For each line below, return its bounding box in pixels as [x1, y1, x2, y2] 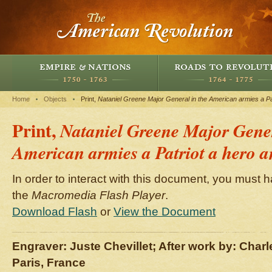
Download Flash [12, 205, 97, 218]
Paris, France [12, 256, 86, 269]
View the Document [114, 205, 216, 218]
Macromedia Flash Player [32, 189, 165, 202]
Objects [44, 95, 67, 103]
